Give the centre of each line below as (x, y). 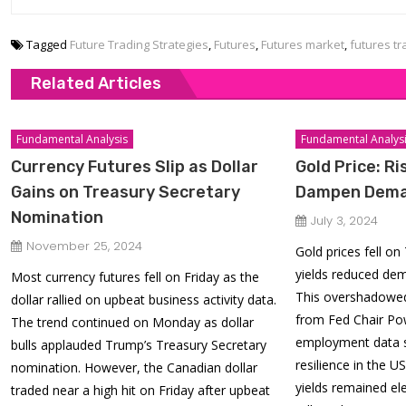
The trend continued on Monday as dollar (133, 322)
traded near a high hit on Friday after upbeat (141, 390)
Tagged (48, 44)
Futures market (303, 44)
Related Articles (96, 83)
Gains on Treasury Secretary (126, 192)
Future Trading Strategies (139, 44)
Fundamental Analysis (72, 139)
